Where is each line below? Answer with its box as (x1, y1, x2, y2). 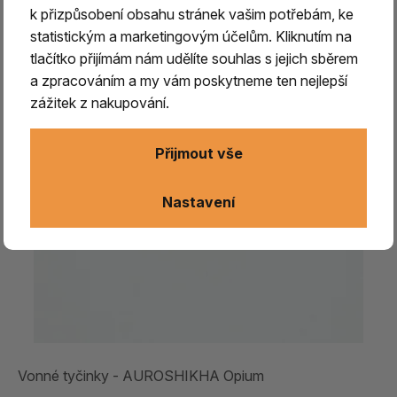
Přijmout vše (154, 144, 243, 162)
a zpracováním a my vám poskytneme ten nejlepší (30, 72, 348, 90)
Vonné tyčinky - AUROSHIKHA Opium (18, 366, 264, 385)
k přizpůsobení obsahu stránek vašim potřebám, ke (30, 5, 354, 24)
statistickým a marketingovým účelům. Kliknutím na (30, 27, 353, 46)
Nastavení (162, 193, 235, 212)
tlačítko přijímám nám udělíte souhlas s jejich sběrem (30, 50, 359, 68)
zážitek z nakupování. (30, 94, 170, 113)
